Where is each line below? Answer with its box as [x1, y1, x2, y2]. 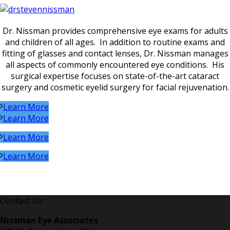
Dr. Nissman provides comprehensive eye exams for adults [2, 25, 228, 36]
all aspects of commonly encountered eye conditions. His [6, 59, 224, 70]
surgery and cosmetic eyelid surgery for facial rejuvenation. [1, 82, 229, 93]
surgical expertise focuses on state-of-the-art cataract [11, 70, 219, 82]
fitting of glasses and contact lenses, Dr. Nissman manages [2, 48, 228, 59]
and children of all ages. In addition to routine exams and [5, 36, 225, 48]
